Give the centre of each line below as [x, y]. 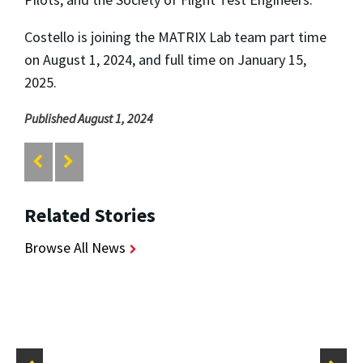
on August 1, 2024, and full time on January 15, [165, 59]
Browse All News [75, 248]
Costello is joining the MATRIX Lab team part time [175, 36]
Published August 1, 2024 [89, 118]
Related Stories [90, 216]
